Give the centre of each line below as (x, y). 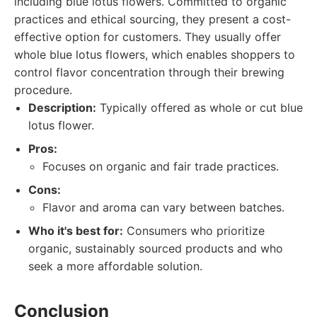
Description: (62, 108)
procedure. (43, 90)
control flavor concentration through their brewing (149, 72)
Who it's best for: (76, 231)
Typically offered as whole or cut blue (200, 108)
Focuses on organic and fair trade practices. (161, 166)
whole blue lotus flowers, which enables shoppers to (155, 54)
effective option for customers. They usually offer (148, 37)
